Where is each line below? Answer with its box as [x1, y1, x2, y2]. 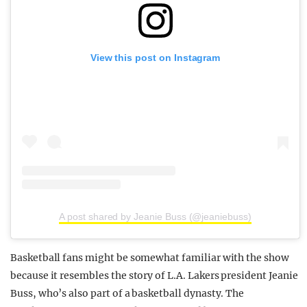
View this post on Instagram [90, 52, 221, 64]
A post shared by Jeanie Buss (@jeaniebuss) [59, 210, 251, 222]
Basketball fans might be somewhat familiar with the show [10, 251, 289, 264]
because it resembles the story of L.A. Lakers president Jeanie [10, 269, 298, 282]
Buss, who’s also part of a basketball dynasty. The [10, 286, 245, 299]
